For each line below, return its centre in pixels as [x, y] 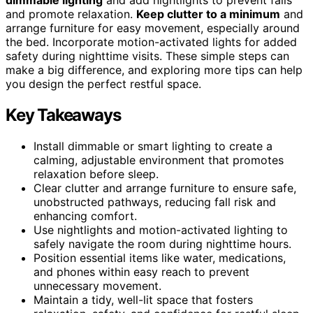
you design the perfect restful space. [103, 83]
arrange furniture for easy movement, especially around [153, 28]
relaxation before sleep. [96, 174]
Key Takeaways [63, 115]
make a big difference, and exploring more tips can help [154, 70]
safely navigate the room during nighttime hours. [162, 243]
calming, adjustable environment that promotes [159, 160]
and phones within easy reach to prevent [141, 271]
